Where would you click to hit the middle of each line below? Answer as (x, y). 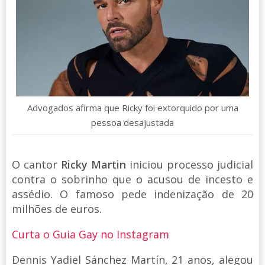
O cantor (36, 165)
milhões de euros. (58, 209)
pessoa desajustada (132, 123)
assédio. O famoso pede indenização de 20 (132, 194)
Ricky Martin (93, 165)
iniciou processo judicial (190, 165)
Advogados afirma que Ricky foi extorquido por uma (132, 108)
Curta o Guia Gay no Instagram (91, 235)
